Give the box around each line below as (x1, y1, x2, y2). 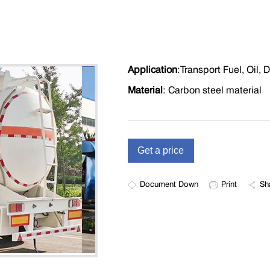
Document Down (139, 179, 198, 189)
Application (127, 64, 177, 75)
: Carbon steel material (162, 84, 262, 96)
